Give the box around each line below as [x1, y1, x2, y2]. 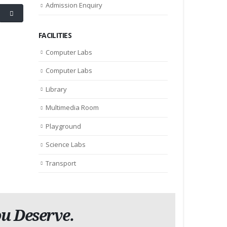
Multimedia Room [46, 103, 99, 112]
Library [46, 84, 67, 94]
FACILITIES [39, 30, 71, 40]
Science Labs [46, 140, 86, 149]
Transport [46, 158, 76, 168]
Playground [46, 121, 81, 131]
